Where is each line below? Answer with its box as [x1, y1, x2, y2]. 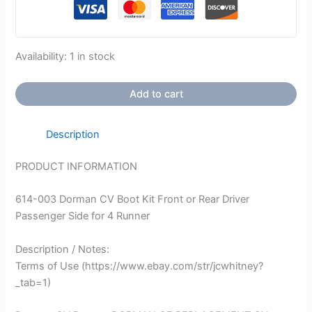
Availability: [15, 49, 68, 63]
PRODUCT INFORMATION [15, 160, 138, 173]
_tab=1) [15, 276, 52, 289]
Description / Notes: [15, 242, 110, 256]
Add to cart [129, 88, 183, 101]
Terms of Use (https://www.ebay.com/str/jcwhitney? [15, 259, 264, 272]
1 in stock [70, 49, 116, 63]
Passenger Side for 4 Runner [15, 210, 150, 223]
